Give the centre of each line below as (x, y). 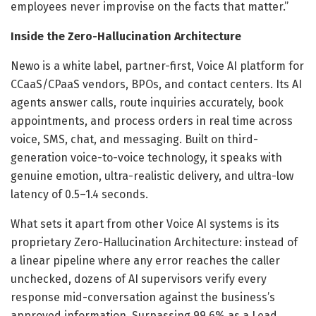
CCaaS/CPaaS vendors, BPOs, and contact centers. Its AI (156, 84)
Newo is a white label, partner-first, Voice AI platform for (157, 66)
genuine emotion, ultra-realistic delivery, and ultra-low (152, 176)
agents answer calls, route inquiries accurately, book (147, 102)
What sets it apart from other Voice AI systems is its (145, 224)
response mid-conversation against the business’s (143, 297)
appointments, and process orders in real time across (152, 121)
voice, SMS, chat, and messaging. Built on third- (134, 139)
